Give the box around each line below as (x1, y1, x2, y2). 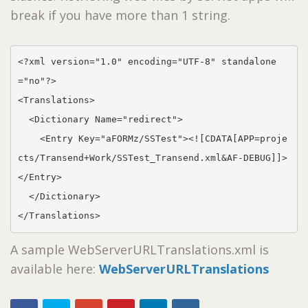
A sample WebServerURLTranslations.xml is (10, 241, 269, 258)
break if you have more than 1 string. (10, 6, 230, 23)
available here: (10, 260, 99, 277)
